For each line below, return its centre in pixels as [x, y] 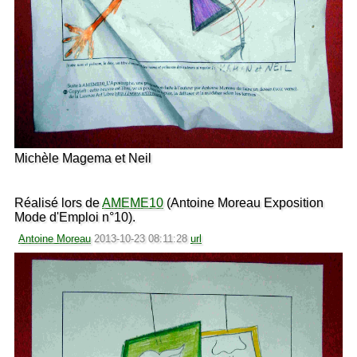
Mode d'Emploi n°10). [75, 217]
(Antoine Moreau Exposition [243, 202]
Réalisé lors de [58, 202]
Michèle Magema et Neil [83, 158]
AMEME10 [133, 202]
